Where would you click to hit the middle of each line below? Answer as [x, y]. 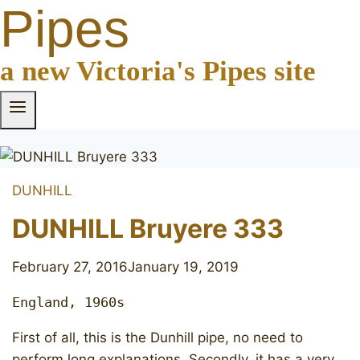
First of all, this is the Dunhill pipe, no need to [157, 338]
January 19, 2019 [183, 267]
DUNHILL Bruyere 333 [148, 229]
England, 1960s [68, 303]
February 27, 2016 [70, 267]
